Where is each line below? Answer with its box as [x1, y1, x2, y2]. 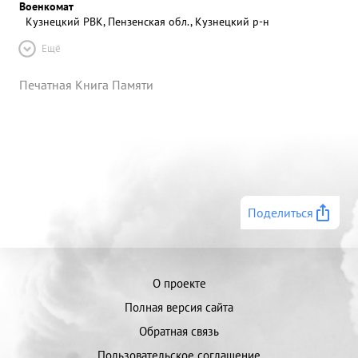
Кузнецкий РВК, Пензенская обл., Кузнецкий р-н [26, 14, 269, 29]
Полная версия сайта [125, 300, 233, 315]
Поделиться [248, 205, 313, 221]
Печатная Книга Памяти [19, 77, 153, 93]
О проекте [152, 276, 206, 291]
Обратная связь [139, 324, 219, 339]
